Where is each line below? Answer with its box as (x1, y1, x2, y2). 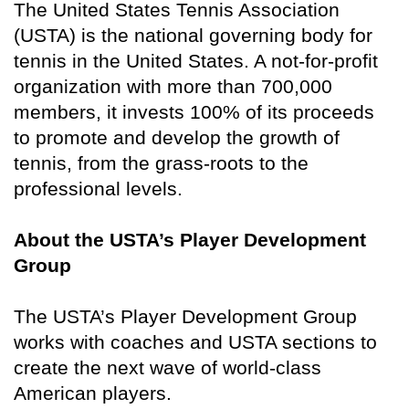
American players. (14, 383, 172, 404)
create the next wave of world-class (14, 357, 321, 379)
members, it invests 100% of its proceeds (14, 101, 374, 123)
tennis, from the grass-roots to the (14, 152, 309, 174)
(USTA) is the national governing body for (14, 25, 372, 47)
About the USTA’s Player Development (14, 229, 366, 251)
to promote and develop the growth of (14, 127, 340, 149)
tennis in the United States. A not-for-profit (14, 50, 378, 72)
